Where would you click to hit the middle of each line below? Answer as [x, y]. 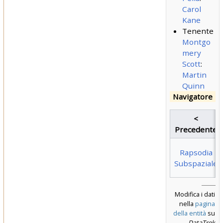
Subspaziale [196, 164]
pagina [205, 204]
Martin [194, 75]
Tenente [198, 31]
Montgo [196, 42]
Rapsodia [196, 153]
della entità [189, 213]
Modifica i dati [195, 194]
